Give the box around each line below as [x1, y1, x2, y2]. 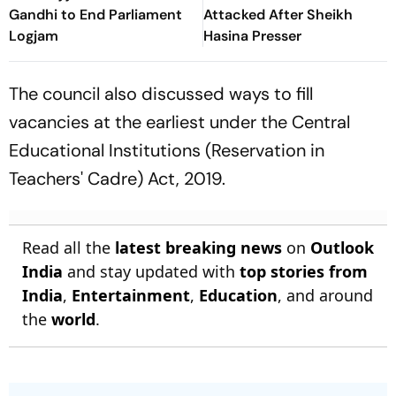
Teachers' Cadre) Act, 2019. [9, 167, 225, 191]
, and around [278, 285, 373, 307]
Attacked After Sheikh [203, 5, 353, 25]
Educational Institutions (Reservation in [9, 139, 324, 163]
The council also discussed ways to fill [9, 82, 313, 106]
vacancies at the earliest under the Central [9, 110, 350, 134]
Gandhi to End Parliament [9, 5, 182, 25]
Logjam [9, 27, 58, 46]
